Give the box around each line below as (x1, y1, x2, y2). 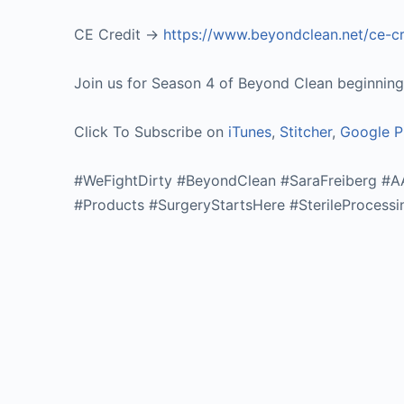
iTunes (228, 123, 271, 141)
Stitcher (280, 123, 332, 141)
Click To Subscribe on (74, 123, 228, 141)
